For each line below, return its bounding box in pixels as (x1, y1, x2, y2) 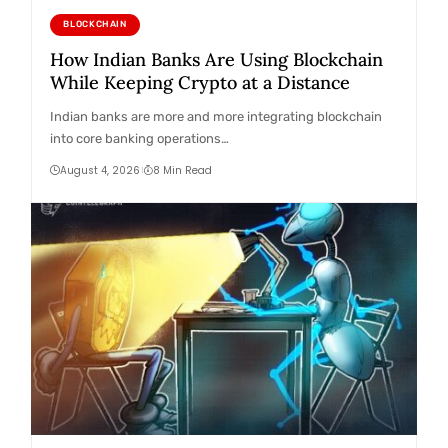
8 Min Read (153, 162, 213, 178)
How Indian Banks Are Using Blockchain (49, 47, 383, 71)
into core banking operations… (49, 130, 229, 146)
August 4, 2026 (59, 162, 140, 178)
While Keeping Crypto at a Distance (49, 70, 350, 94)
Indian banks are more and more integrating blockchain (49, 108, 382, 124)
